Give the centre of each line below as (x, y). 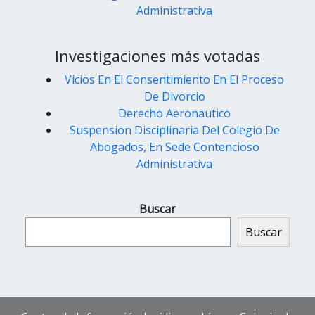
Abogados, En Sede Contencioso (174, 147)
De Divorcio (174, 96)
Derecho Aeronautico (174, 113)
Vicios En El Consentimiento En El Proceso (174, 79)
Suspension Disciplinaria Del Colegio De (174, 130)
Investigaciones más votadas (157, 56)
